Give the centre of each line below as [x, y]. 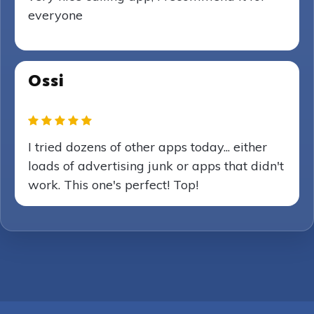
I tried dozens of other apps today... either [148, 147]
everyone [55, 15]
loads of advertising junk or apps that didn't [156, 166]
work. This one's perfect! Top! [113, 185]
